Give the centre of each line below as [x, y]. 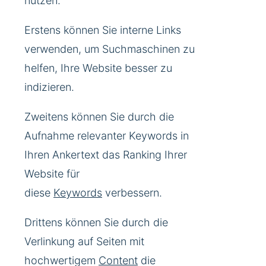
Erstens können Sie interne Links [103, 30]
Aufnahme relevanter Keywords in [107, 136]
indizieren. [49, 87]
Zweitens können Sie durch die [99, 117]
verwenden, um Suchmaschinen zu [110, 49]
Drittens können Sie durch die [96, 223]
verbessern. [132, 193]
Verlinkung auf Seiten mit [84, 242]
